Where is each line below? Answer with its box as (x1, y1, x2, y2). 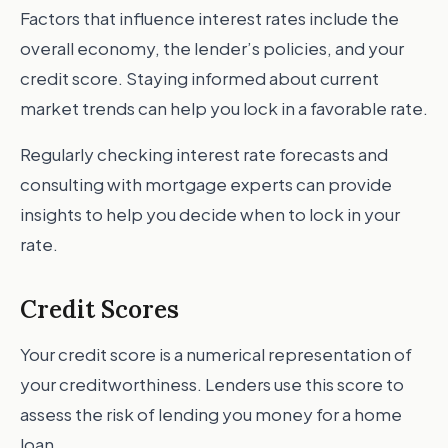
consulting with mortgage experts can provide (20, 173, 392, 195)
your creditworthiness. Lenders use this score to (20, 373, 404, 395)
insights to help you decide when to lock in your (20, 203, 400, 225)
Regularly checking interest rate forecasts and (20, 143, 388, 165)
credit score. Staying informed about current (20, 67, 379, 89)
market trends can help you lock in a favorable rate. (20, 97, 428, 119)
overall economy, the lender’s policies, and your (20, 37, 404, 59)
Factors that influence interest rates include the (20, 7, 399, 29)
